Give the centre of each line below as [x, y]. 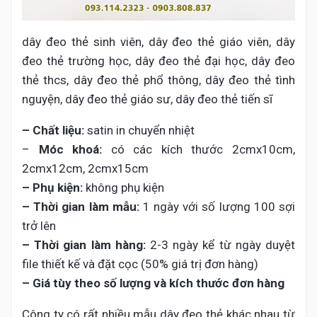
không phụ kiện [123, 187]
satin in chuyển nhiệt [141, 130]
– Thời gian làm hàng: [84, 244]
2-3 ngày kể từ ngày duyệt [220, 244]
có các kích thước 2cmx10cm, [199, 149]
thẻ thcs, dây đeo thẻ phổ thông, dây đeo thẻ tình [158, 80]
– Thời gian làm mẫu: [81, 206]
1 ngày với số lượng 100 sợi [217, 206]
